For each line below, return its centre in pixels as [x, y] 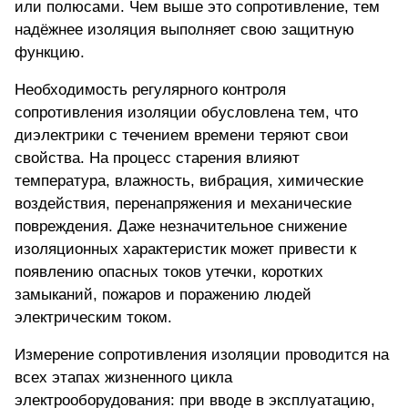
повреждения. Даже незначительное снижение [181, 227]
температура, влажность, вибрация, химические [189, 181]
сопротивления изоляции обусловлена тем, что [186, 113]
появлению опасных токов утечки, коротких [169, 272]
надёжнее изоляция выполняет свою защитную [184, 30]
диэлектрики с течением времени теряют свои [182, 136]
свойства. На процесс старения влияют [157, 158]
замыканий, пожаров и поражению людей [163, 295]
